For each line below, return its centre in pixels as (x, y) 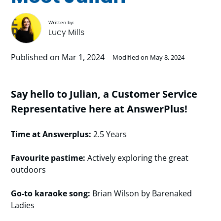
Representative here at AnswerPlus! (99, 109)
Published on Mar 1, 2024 (58, 57)
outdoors (29, 170)
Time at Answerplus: (52, 134)
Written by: (62, 22)
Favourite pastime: (48, 158)
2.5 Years (110, 134)
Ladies (23, 205)
